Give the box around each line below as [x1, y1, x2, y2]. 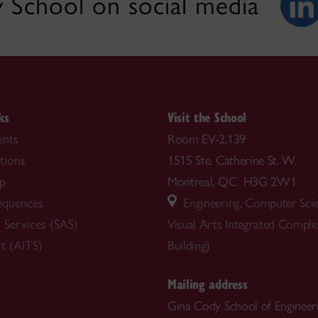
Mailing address [168, 274, 248, 292]
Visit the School [168, 108, 246, 126]
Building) [168, 238, 211, 253]
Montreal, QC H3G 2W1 [168, 174, 297, 190]
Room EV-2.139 [168, 131, 246, 147]
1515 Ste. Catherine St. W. [168, 153, 297, 168]
